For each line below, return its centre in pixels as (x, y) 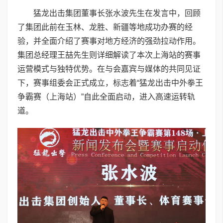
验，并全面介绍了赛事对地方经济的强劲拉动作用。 (109, 41)
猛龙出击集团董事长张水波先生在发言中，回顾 (117, 13)
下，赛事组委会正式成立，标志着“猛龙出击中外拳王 (110, 83)
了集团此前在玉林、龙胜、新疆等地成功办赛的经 (105, 27)
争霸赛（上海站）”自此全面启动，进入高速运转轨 (106, 97)
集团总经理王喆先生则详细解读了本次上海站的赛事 (109, 55)
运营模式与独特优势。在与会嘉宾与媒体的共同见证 (109, 69)
